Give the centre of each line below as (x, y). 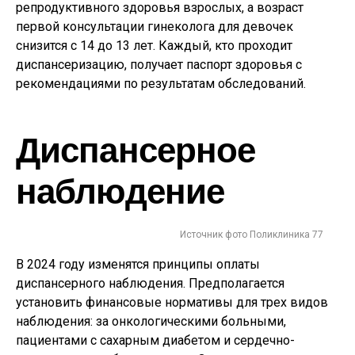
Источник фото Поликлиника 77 (252, 235)
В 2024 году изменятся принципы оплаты (138, 264)
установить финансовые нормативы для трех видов (172, 302)
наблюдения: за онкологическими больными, (151, 321)
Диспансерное (136, 149)
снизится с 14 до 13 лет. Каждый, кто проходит (154, 46)
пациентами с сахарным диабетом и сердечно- (155, 340)
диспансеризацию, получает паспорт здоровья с (159, 65)
